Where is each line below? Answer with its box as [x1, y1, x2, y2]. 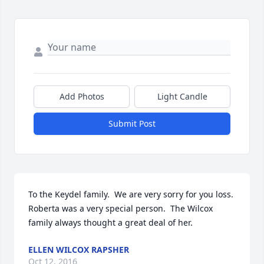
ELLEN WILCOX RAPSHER [28, 244, 129, 256]
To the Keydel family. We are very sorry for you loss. [28, 189, 233, 200]
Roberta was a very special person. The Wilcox [28, 203, 213, 214]
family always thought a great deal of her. [28, 217, 193, 229]
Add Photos [59, 91, 104, 103]
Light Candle [157, 91, 207, 103]
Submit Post [108, 118, 156, 130]
